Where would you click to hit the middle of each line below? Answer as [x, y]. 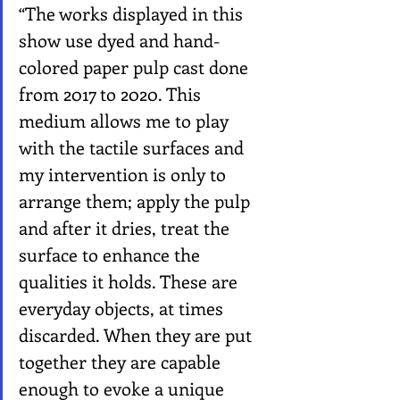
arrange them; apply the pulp [137, 201]
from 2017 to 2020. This [112, 94]
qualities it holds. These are [130, 281]
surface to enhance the [112, 254]
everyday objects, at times [123, 308]
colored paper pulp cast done [136, 67]
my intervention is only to [125, 174]
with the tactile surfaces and [133, 147]
